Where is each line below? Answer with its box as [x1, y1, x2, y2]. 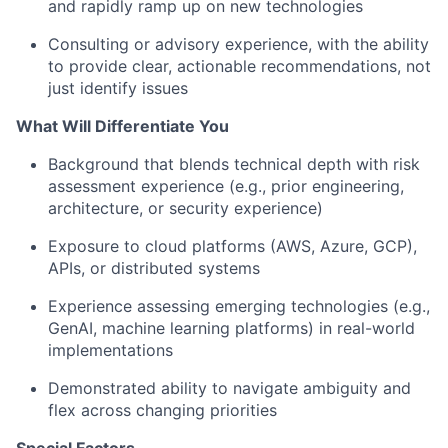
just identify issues [48, 78, 188, 99]
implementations [48, 340, 173, 361]
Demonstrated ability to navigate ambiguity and [48, 378, 411, 399]
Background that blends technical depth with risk [48, 154, 420, 175]
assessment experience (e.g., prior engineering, [48, 176, 404, 197]
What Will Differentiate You [16, 116, 229, 137]
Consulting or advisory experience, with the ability [48, 34, 429, 55]
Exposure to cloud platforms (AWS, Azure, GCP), [48, 236, 417, 257]
